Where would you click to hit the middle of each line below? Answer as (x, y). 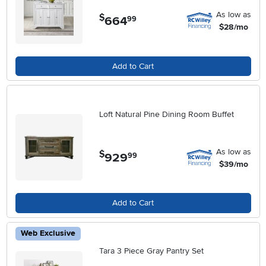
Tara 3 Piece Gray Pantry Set (152, 251)
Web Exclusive (48, 233)
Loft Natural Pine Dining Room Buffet (167, 114)
